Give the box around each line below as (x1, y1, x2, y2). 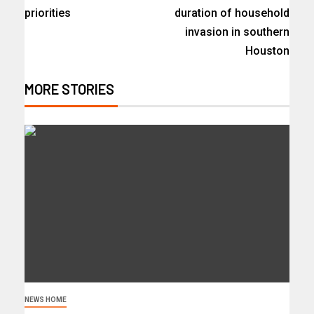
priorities (25, 6, 71, 20)
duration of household (175, 6, 289, 20)
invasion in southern (185, 25, 289, 39)
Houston (245, 43, 289, 57)
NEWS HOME (25, 295, 67, 303)
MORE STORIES (25, 80, 114, 97)
